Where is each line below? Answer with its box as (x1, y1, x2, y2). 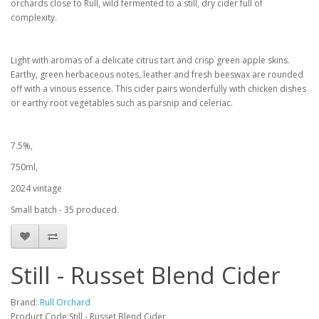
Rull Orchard (40, 296, 90, 308)
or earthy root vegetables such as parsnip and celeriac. (11, 97, 233, 109)
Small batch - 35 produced (11, 204, 117, 216)
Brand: (11, 296, 40, 308)
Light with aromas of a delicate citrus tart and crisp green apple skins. (11, 54, 290, 66)
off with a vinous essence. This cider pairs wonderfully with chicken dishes (11, 83, 306, 95)
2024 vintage (11, 182, 62, 194)
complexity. (11, 11, 57, 23)
